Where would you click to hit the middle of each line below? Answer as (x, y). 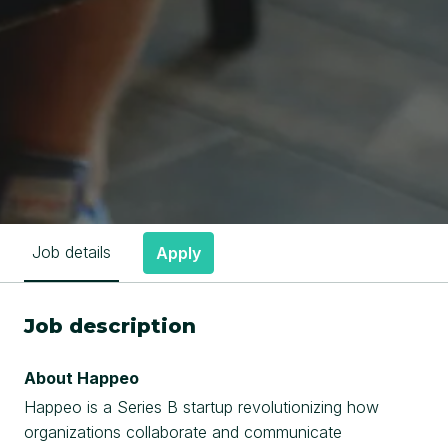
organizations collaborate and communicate (183, 431)
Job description (110, 325)
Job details (71, 252)
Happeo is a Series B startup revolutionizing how (201, 406)
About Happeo (81, 377)
